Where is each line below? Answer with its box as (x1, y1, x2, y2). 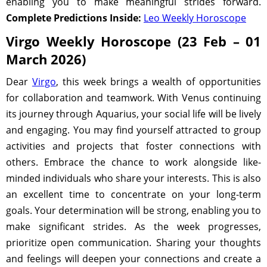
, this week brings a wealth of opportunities (55, 75, 261, 88)
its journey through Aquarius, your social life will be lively (6, 107, 261, 120)
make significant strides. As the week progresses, (6, 220, 261, 233)
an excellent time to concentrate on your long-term (6, 188, 261, 201)
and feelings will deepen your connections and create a (6, 252, 261, 265)
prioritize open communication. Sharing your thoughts (6, 236, 261, 249)
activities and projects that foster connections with (6, 139, 261, 153)
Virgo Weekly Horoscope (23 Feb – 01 (6, 32, 261, 50)
